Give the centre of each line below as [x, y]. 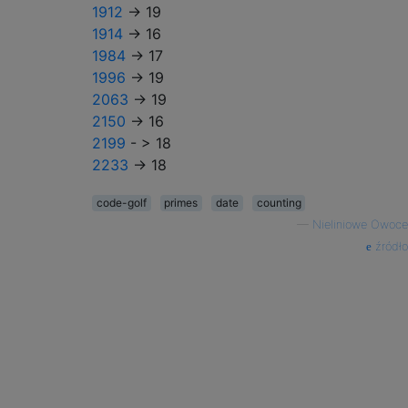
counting [279, 203]
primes [181, 203]
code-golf [121, 203]
